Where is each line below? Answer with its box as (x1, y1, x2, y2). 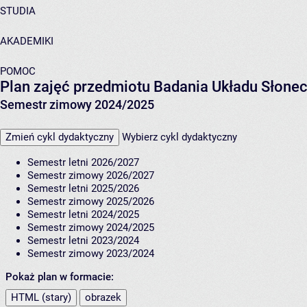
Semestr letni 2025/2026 (27, 182, 139, 195)
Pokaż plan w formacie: (5, 271, 114, 284)
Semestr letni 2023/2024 (27, 234, 139, 247)
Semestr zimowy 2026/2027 (27, 169, 154, 182)
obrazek (85, 291, 121, 304)
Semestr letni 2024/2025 (27, 208, 139, 221)
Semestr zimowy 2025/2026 (27, 195, 154, 208)
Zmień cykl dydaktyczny (5, 131, 114, 144)
